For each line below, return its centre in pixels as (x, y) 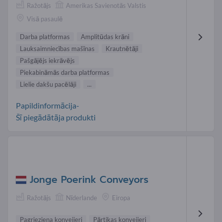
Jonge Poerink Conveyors (89, 180)
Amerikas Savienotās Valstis (106, 5)
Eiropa (121, 198)
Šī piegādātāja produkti (56, 117)
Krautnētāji (122, 48)
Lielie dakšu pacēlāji (48, 84)
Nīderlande (82, 198)
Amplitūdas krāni (105, 36)
